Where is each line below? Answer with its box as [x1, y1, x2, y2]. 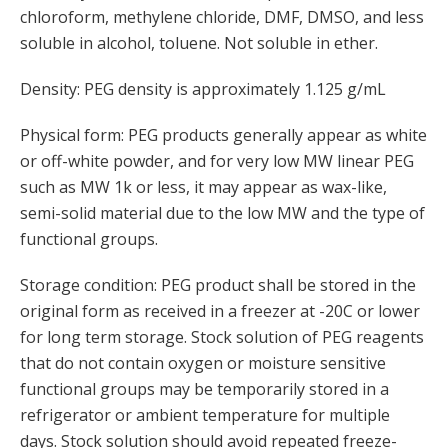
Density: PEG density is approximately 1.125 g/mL [20, 78, 386, 101]
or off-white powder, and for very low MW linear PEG [20, 150, 414, 173]
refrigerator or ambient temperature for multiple [20, 404, 390, 427]
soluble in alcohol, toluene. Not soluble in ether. [20, 32, 378, 55]
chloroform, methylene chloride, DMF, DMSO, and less [20, 6, 424, 29]
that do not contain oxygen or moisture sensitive [20, 352, 386, 375]
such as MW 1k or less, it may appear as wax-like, [20, 176, 387, 199]
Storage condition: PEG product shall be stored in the [20, 274, 416, 297]
